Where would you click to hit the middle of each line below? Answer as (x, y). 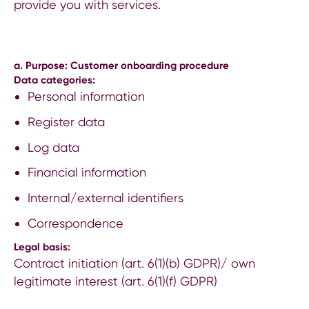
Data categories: (54, 80)
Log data (53, 147)
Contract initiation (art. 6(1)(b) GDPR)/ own (134, 263)
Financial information (87, 172)
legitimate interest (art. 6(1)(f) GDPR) (116, 281)
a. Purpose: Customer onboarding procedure (121, 66)
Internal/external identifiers (105, 198)
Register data (66, 121)
